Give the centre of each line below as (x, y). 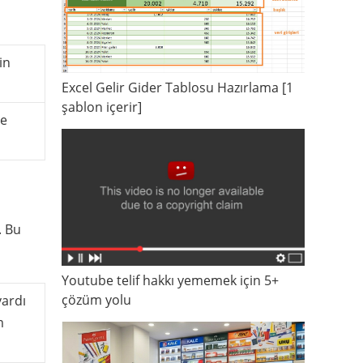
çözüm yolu (96, 299)
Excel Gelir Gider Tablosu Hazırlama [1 (177, 87)
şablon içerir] (102, 107)
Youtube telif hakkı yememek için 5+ (170, 280)
